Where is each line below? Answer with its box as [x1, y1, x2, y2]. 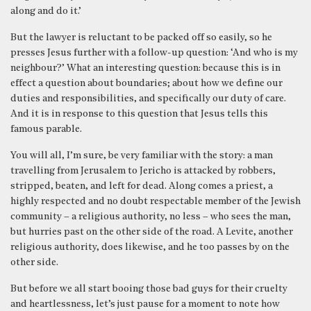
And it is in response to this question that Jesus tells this [10, 108, 268, 119]
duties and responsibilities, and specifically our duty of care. [10, 93, 286, 104]
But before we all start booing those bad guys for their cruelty [10, 283, 287, 294]
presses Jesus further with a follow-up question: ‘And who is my [10, 47, 298, 58]
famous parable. [10, 124, 82, 135]
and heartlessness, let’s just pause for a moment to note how [10, 299, 280, 310]
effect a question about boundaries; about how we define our [10, 78, 283, 89]
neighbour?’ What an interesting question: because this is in [10, 62, 280, 74]
